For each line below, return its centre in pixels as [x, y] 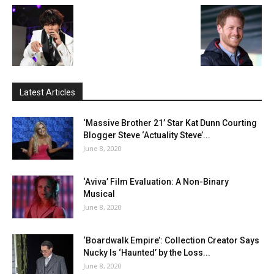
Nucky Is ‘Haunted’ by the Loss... [147, 252]
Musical [99, 194]
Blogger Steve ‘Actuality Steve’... [147, 135]
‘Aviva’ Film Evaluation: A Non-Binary [156, 181]
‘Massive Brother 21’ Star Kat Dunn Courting [170, 123]
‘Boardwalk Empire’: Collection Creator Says [171, 240]
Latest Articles [47, 92]
